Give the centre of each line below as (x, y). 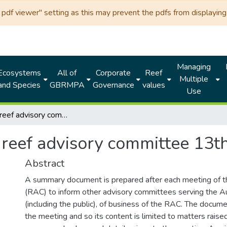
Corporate (113, 73)
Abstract (45, 163)
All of (67, 73)
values (154, 85)
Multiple (194, 79)
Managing (194, 67)
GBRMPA (67, 85)
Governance (113, 85)
